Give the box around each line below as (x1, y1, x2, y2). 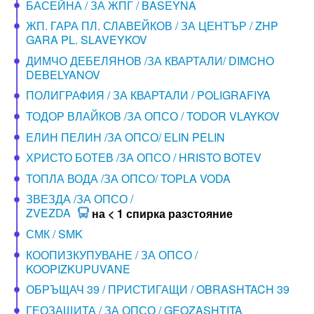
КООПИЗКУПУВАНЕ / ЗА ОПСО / (25, 246, 198, 263)
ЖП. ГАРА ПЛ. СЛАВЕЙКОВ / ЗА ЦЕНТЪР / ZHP (25, 18, 278, 34)
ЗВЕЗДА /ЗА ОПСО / (25, 191, 133, 207)
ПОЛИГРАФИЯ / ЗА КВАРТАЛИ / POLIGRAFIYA (25, 87, 271, 104)
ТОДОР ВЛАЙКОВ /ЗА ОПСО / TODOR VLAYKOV (25, 108, 280, 125)
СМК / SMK (25, 226, 83, 243)
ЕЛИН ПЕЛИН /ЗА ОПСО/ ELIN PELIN (25, 128, 225, 145)
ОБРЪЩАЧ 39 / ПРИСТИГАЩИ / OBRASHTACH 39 (25, 281, 289, 298)
